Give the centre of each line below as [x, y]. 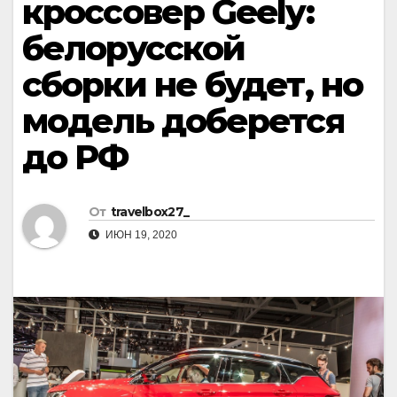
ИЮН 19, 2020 [140, 235]
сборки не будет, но [192, 85]
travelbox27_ [150, 212]
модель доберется [183, 121]
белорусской [134, 48]
